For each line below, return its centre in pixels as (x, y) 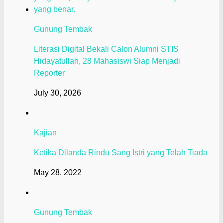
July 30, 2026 (57, 93)
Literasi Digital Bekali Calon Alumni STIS (106, 49)
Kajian (45, 133)
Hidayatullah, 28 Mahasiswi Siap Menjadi (107, 61)
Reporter (49, 73)
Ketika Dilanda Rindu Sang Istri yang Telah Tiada (121, 153)
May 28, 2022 (58, 173)
